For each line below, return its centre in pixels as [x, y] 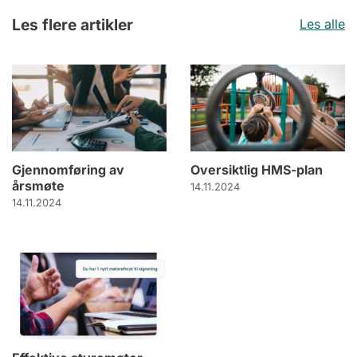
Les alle [322, 24]
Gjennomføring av [68, 170]
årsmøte [38, 186]
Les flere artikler [73, 24]
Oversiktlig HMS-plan [257, 170]
